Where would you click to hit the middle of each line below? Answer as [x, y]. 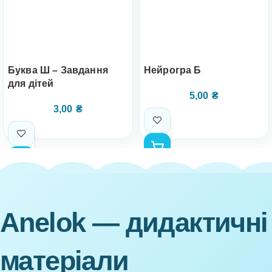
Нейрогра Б [173, 70]
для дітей [31, 83]
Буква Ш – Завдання [58, 70]
